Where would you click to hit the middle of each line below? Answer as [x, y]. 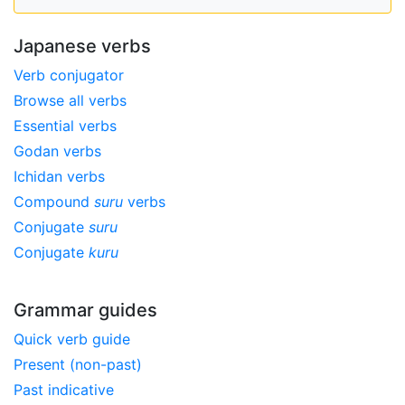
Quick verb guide [72, 339]
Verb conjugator [69, 75]
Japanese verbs [82, 46]
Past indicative [64, 390]
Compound [54, 202]
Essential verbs [65, 126]
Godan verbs [57, 151]
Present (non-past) [78, 364]
